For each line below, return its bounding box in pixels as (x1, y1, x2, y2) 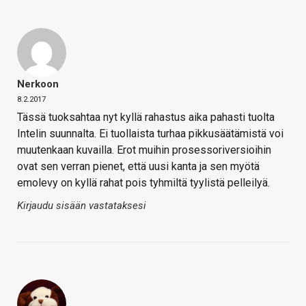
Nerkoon (17, 78, 59, 91)
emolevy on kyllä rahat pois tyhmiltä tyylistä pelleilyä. (17, 176, 270, 190)
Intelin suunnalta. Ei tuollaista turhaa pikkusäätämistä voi (17, 127, 283, 141)
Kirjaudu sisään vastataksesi (17, 199, 146, 212)
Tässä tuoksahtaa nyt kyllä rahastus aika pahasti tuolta (17, 111, 275, 124)
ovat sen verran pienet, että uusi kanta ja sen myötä (17, 160, 260, 173)
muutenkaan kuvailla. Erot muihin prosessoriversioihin (17, 143, 271, 157)
